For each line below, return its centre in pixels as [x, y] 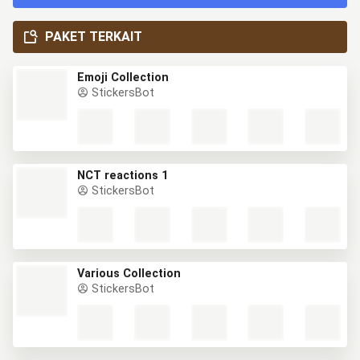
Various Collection [129, 274]
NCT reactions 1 [123, 176]
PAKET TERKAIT [94, 37]
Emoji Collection [123, 78]
